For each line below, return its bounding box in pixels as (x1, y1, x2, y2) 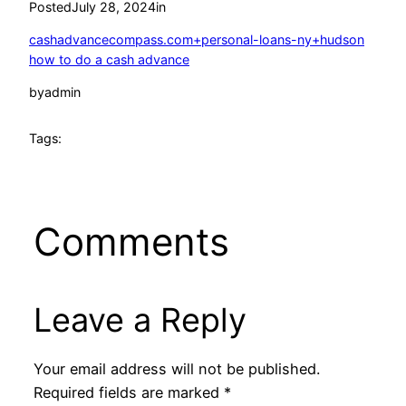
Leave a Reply (33, 299, 246, 340)
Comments (33, 217, 229, 265)
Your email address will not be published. (33, 360, 320, 379)
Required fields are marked (33, 383, 224, 402)
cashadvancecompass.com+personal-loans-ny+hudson (29, 31, 364, 47)
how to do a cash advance (29, 51, 189, 67)
